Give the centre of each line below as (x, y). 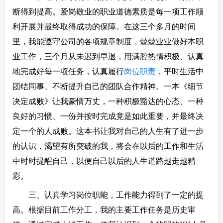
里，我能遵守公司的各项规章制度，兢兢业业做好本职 (108, 42)
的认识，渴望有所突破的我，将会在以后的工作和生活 (108, 146)
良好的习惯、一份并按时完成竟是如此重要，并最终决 (108, 116)
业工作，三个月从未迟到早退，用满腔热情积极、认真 (108, 56)
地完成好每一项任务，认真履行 (68, 71)
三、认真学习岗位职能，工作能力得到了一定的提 (108, 195)
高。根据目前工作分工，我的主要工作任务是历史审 (104, 210)
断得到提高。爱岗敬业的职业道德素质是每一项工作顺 (108, 12)
